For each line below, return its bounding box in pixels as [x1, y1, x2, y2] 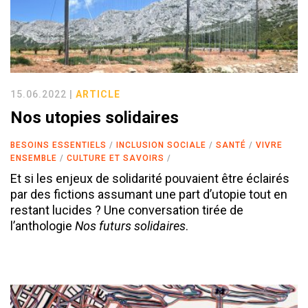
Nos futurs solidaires [75, 218, 186, 233]
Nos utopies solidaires [10, 107, 179, 127]
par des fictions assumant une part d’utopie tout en [10, 186, 287, 201]
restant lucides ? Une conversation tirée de [10, 202, 243, 217]
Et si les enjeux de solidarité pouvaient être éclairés [10, 170, 289, 186]
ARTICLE [76, 88, 120, 100]
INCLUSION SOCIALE [116, 140, 206, 150]
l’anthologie [10, 218, 75, 233]
